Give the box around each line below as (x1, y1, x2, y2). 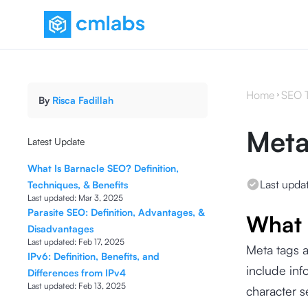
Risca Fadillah (52, 94, 113, 106)
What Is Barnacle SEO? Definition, (27, 162, 179, 174)
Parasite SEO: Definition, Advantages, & (27, 206, 204, 218)
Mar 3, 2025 (78, 192, 123, 203)
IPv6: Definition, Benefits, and (27, 250, 159, 262)
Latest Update (27, 135, 85, 147)
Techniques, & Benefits (27, 179, 128, 190)
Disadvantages (27, 223, 93, 234)
